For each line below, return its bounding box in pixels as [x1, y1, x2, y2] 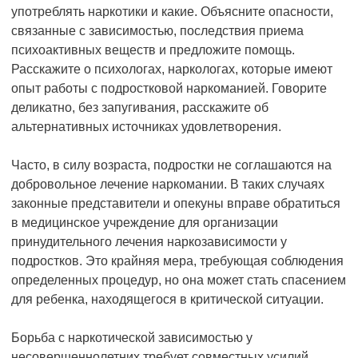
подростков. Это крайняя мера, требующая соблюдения [11, 253, 344, 268]
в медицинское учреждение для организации [11, 215, 278, 229]
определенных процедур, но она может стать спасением [11, 272, 346, 287]
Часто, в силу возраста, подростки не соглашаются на [11, 157, 332, 172]
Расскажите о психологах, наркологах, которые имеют [11, 62, 332, 76]
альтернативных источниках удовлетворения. [11, 119, 281, 133]
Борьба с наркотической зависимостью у [11, 330, 253, 344]
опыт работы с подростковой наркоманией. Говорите [11, 81, 327, 95]
